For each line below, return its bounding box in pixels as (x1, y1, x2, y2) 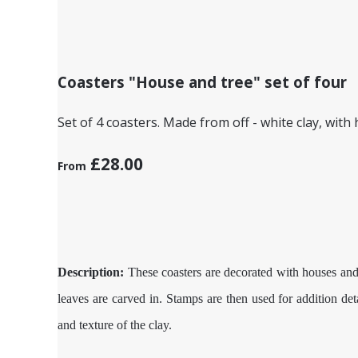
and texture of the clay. (58, 318, 175, 332)
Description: (58, 265, 124, 279)
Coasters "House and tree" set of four (58, 72, 347, 92)
